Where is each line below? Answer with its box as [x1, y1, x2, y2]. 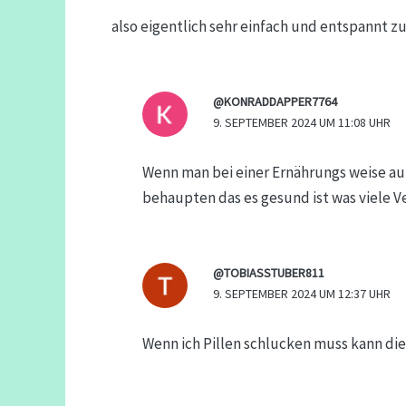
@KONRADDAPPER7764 [212, 92, 337, 110]
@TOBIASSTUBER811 [212, 264, 324, 281]
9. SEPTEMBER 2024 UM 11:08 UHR [212, 113, 391, 130]
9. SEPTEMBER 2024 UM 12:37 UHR [212, 285, 391, 302]
